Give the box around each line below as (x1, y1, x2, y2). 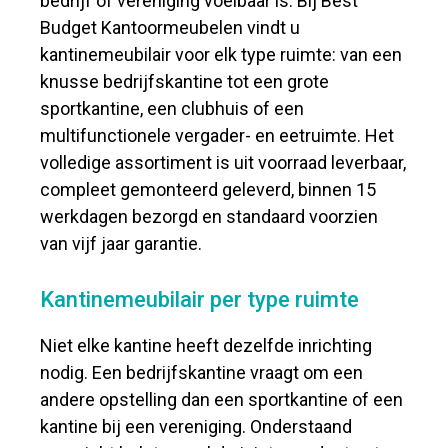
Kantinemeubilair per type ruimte (40, 287, 360, 312)
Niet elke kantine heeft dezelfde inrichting (40, 335, 373, 356)
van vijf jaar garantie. (40, 233, 203, 254)
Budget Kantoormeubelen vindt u (40, 17, 301, 38)
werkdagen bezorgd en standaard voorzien (40, 206, 379, 227)
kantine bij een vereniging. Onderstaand (40, 416, 353, 437)
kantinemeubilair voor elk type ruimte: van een (40, 44, 403, 65)
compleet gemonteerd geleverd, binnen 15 (40, 179, 377, 200)
